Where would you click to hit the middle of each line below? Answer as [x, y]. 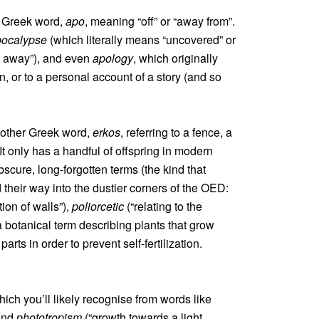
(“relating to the [163, 206]
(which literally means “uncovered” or [141, 40]
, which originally [176, 58]
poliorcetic [98, 206]
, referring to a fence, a [176, 132]
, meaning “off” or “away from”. [160, 21]
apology [113, 58]
